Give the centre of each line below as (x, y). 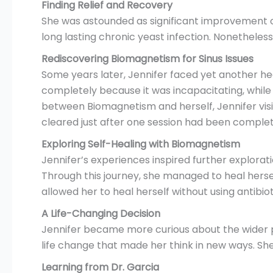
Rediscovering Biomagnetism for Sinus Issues (147, 59)
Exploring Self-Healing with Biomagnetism (141, 144)
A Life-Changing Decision (101, 214)
